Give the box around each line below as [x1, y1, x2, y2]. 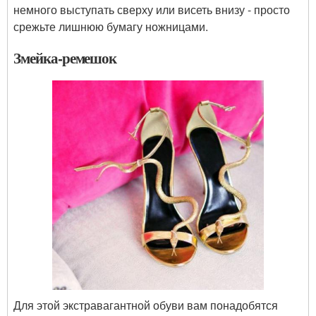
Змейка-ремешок [13, 47, 117, 68]
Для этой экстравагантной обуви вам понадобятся [13, 297, 278, 314]
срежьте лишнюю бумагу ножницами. [13, 18, 208, 35]
